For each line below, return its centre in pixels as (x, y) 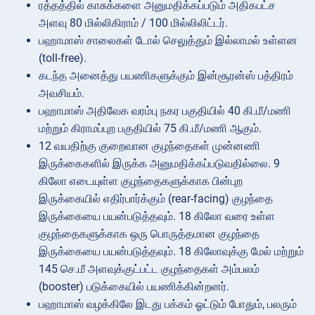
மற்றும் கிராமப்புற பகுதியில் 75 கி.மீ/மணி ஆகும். (150, 128)
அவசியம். (62, 93)
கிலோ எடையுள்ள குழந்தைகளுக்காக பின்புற (141, 181)
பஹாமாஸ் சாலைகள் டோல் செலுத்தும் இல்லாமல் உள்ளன (168, 40)
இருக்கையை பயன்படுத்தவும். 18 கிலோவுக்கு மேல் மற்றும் (171, 251)
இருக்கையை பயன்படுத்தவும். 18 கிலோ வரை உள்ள (157, 216)
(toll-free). (63, 58)
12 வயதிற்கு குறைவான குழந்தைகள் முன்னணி (149, 146)
